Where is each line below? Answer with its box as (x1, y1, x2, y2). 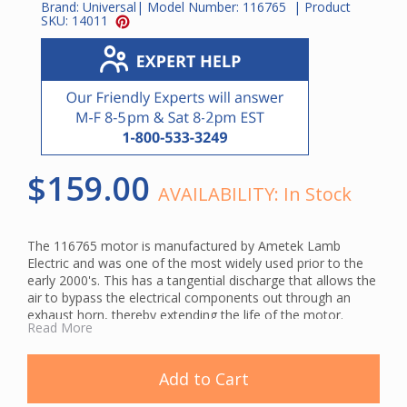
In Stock (283, 182, 352, 207)
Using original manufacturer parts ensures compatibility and (27, 350, 377, 368)
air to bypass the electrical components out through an (27, 289, 351, 307)
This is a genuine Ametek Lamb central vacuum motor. (27, 333, 349, 351)
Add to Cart (158, 368, 249, 391)
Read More (27, 319, 93, 337)
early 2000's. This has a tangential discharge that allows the (27, 272, 376, 290)
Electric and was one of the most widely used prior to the (27, 254, 363, 273)
